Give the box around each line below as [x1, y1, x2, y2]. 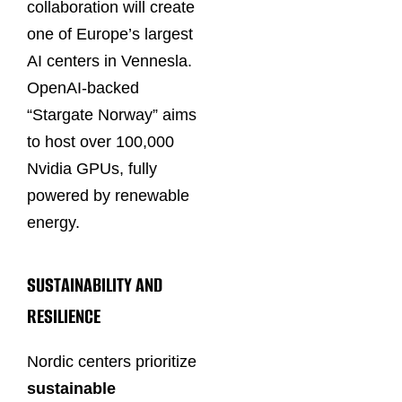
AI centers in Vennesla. [27, 51, 192, 70]
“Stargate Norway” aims [27, 105, 197, 124]
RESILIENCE [27, 302, 100, 331]
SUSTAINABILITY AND [27, 271, 162, 300]
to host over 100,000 [27, 132, 174, 151]
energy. [27, 213, 80, 232]
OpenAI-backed [27, 78, 139, 97]
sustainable [27, 379, 116, 398]
